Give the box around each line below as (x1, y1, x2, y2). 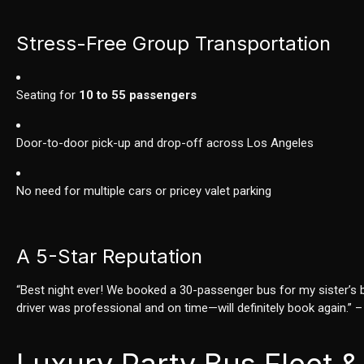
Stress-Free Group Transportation (16, 32, 331, 56)
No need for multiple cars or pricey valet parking (16, 184, 272, 199)
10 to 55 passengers (79, 88, 197, 103)
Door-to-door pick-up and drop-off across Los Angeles (16, 136, 314, 151)
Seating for (16, 88, 80, 103)
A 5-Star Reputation (16, 245, 203, 269)
